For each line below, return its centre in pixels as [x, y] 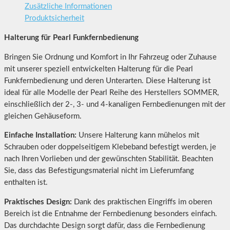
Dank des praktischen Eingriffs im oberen [142, 202]
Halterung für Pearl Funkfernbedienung [71, 37]
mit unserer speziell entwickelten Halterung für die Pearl [99, 69]
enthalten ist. [26, 183]
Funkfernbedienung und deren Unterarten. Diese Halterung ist [107, 81]
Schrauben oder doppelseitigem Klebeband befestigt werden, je [110, 147]
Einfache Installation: [40, 136]
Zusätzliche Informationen [68, 7]
